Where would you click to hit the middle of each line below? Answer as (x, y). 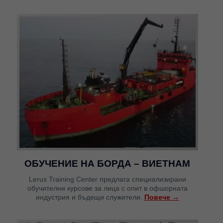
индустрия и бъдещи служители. (90, 197)
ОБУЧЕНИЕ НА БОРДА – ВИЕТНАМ (108, 164)
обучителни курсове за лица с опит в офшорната (107, 188)
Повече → (162, 197)
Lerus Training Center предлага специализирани (107, 179)
